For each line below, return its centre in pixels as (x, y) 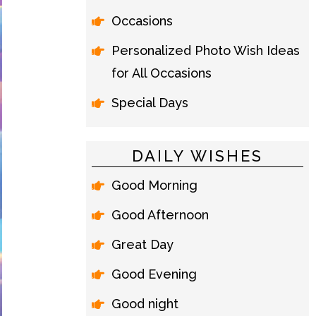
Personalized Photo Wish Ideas (206, 50)
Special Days (150, 103)
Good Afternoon (160, 215)
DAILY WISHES (197, 156)
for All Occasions (162, 73)
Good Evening (154, 274)
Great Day (142, 244)
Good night (145, 304)
